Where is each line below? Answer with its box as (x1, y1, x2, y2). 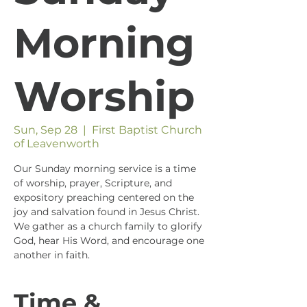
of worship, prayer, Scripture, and (14, 177, 172, 189)
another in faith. (14, 249, 90, 261)
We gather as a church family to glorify (14, 220, 202, 232)
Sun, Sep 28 (14, 123, 77, 136)
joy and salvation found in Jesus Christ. (14, 206, 199, 218)
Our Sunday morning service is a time (14, 162, 196, 175)
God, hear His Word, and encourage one (14, 234, 204, 247)
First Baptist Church (92, 123, 202, 136)
